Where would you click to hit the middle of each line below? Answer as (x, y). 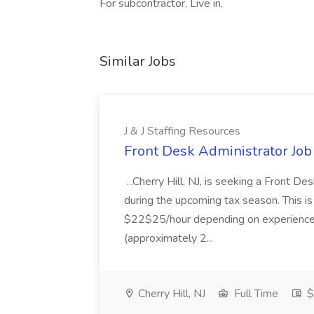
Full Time (255, 294)
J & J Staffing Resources (182, 131)
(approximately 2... (170, 238)
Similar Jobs (138, 61)
